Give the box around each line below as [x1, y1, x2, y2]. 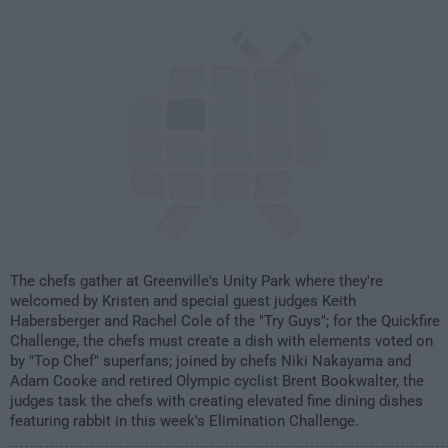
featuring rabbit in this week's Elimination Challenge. [10, 412, 359, 430]
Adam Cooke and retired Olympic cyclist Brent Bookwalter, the [10, 372, 424, 390]
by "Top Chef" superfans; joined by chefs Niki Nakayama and [10, 352, 411, 370]
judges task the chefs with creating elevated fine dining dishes [10, 392, 423, 410]
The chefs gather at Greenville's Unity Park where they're [10, 272, 383, 290]
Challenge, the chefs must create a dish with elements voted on [10, 332, 433, 350]
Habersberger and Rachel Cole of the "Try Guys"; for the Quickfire [10, 312, 440, 330]
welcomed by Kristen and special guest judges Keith [10, 292, 356, 310]
